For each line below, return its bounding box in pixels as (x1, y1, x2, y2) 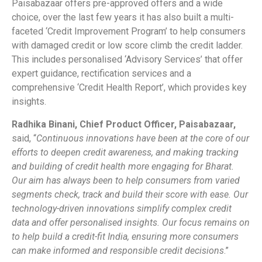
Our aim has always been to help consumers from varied (12, 174, 240, 186)
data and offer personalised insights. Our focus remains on (12, 216, 250, 228)
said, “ (12, 132, 36, 144)
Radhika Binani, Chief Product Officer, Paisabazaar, (12, 118, 236, 130)
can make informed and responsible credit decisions (12, 244, 224, 256)
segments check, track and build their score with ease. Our (12, 188, 248, 200)
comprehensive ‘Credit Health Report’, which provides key (12, 82, 247, 94)
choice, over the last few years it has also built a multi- (12, 12, 234, 23)
